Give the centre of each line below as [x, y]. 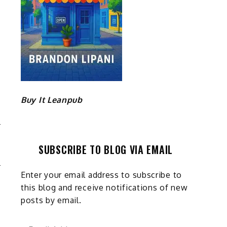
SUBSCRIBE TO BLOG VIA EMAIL [106, 149]
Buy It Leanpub [52, 100]
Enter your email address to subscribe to [102, 175]
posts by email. [51, 200]
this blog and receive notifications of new [104, 187]
